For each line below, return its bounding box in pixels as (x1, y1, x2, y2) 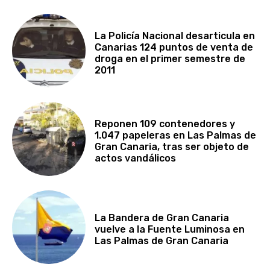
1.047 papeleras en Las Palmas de (95, 130, 257, 142)
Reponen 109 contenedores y (95, 118, 236, 130)
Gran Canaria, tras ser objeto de (95, 141, 250, 153)
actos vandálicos (95, 152, 177, 165)
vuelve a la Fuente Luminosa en (95, 224, 245, 236)
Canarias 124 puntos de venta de (95, 41, 254, 53)
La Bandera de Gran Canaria (95, 212, 230, 224)
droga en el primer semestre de (95, 52, 246, 64)
